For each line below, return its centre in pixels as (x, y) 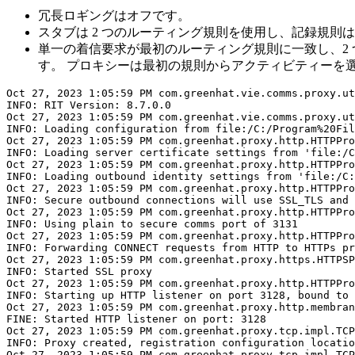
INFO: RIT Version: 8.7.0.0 (89, 105)
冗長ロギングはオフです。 (114, 16)
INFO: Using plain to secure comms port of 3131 (152, 224)
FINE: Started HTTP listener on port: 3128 (136, 319)
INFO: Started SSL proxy (79, 272)
